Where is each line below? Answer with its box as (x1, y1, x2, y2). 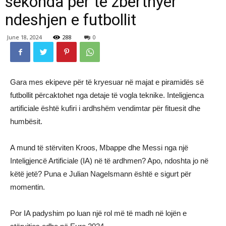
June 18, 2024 (7, 33, 42, 41)
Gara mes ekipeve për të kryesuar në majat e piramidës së (10, 78, 204, 86)
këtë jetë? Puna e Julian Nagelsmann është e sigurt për (10, 169, 191, 178)
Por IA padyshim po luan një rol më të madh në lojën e (10, 209, 187, 217)
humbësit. (10, 117, 42, 126)
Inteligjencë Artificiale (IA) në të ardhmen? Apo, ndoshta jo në (10, 156, 208, 165)
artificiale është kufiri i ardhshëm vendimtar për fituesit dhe (10, 104, 200, 112)
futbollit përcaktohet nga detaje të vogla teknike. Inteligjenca (10, 91, 204, 99)
